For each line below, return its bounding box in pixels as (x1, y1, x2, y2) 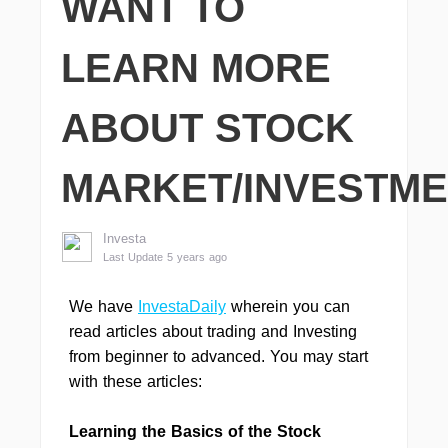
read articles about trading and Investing (69, 323, 357, 340)
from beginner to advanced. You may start (69, 348, 368, 365)
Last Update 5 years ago (103, 251, 227, 263)
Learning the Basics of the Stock (69, 423, 321, 440)
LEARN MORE (61, 46, 331, 90)
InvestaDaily (138, 298, 226, 315)
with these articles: (69, 373, 202, 390)
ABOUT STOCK (61, 106, 354, 150)
